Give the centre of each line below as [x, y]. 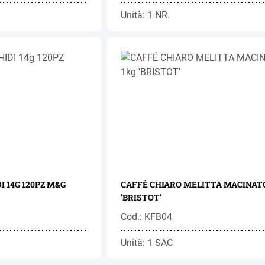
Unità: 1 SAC [146, 243]
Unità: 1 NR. [145, 15]
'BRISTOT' [141, 197]
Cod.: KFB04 [146, 217]
